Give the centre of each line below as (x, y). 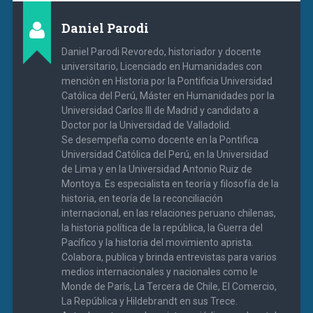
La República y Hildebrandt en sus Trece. (149, 301)
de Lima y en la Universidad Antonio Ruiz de (156, 169)
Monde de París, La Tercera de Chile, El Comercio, (169, 286)
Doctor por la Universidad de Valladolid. (146, 125)
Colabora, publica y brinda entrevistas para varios (169, 257)
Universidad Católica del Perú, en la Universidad (165, 154)
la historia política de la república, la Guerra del (162, 227)
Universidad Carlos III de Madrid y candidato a (160, 110)
